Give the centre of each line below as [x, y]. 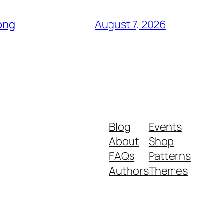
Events [165, 126]
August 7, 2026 [131, 24]
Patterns [169, 156]
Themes [168, 170]
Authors [129, 170]
